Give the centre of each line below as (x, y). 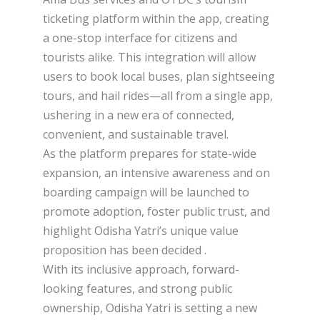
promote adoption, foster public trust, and (156, 211)
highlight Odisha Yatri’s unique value (141, 230)
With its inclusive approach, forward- (141, 269)
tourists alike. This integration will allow (149, 57)
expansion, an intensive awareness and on (156, 172)
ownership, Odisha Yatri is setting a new (150, 307)
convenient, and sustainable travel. (136, 134)
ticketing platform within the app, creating (156, 18)
